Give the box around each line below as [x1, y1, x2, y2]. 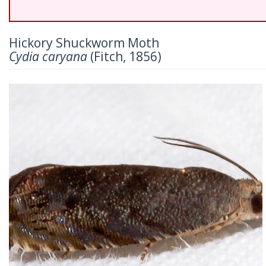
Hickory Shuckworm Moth [9, 34, 159, 51]
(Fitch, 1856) [87, 48, 161, 65]
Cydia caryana [9, 48, 87, 65]
